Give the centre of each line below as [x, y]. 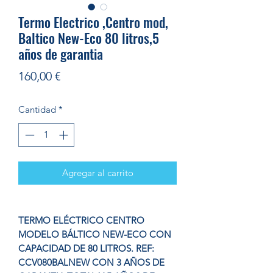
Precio [77, 76]
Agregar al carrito [97, 172]
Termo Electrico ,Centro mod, [93, 22]
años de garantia [61, 54]
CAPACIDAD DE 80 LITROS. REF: [86, 248]
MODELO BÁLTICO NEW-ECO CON [95, 234]
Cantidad [37, 110]
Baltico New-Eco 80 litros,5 [89, 38]
